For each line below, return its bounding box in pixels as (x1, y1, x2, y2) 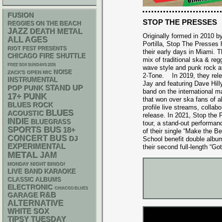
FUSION (8, 12, 34, 19)
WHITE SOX (8, 207, 50, 216)
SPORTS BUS (8, 125, 61, 135)
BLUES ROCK (8, 102, 54, 109)
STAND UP (46, 84, 83, 92)
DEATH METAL (30, 27, 83, 36)
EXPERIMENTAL (8, 143, 66, 151)
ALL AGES (8, 36, 48, 44)
